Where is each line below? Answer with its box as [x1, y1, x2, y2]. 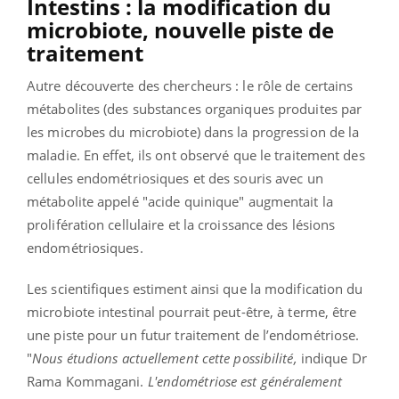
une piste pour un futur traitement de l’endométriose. [27, 325, 360, 344]
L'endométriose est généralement [147, 371, 342, 390]
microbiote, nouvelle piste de [27, 14, 334, 45]
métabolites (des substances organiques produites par [27, 99, 362, 118]
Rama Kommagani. [27, 371, 148, 390]
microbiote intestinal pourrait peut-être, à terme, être [27, 302, 357, 321]
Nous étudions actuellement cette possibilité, [32, 348, 297, 367]
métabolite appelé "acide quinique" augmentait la [27, 191, 333, 210]
